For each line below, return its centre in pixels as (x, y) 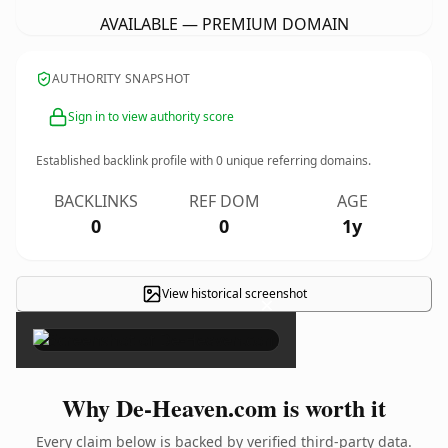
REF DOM (224, 201)
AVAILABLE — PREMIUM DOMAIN (224, 24)
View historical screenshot (234, 293)
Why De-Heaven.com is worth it (224, 407)
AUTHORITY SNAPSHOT (121, 78)
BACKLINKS (96, 201)
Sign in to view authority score (151, 116)
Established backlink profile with (126, 160)
